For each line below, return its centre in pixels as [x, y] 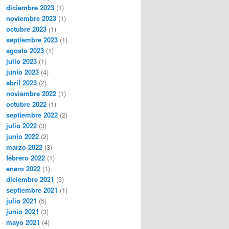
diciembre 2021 [30, 179]
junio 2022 [22, 136]
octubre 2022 [26, 104]
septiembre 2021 [32, 190]
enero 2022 [23, 168]
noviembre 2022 [31, 93]
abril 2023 [21, 82]
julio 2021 [21, 200]
